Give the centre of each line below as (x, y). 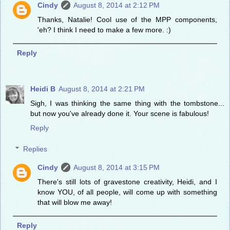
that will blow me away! (75, 203)
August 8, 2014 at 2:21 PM (102, 89)
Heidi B (43, 89)
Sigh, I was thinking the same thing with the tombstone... (127, 103)
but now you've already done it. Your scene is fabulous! (120, 113)
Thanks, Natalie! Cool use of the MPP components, (127, 19)
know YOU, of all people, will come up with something (127, 192)
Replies (35, 149)
